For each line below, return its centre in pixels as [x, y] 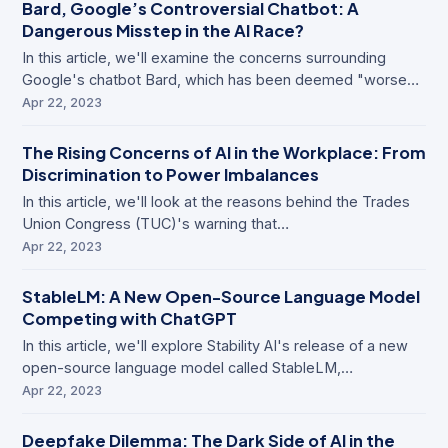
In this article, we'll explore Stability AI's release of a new [215, 346]
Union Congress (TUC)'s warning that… [155, 224]
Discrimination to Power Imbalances [170, 175]
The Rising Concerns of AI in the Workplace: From [224, 153]
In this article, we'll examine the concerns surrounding [204, 58]
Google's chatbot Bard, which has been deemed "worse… [220, 80]
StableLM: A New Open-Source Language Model [221, 297]
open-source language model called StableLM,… [187, 368]
